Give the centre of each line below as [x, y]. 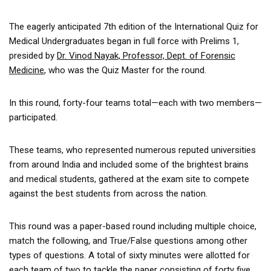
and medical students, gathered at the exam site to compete [129, 179]
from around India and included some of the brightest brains [129, 164]
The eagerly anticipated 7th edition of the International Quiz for [134, 26]
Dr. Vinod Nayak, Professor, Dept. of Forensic [146, 55]
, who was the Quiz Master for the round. [125, 70]
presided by [33, 55]
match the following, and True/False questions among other [128, 240]
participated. [33, 117]
